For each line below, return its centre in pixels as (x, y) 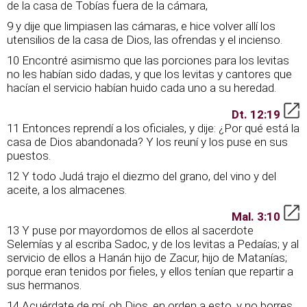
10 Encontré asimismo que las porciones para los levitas (148, 60)
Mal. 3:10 (257, 217)
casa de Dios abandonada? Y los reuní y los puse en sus (147, 142)
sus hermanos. (44, 285)
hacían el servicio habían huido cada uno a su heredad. (142, 88)
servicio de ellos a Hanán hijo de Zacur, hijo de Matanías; (147, 258)
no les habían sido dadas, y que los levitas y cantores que (149, 74)
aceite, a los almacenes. (67, 190)
